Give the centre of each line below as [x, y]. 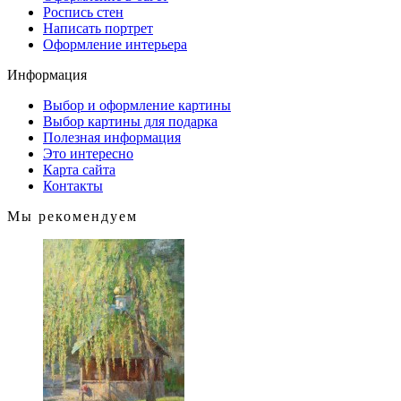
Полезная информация [112, 137]
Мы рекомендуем [73, 216]
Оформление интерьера [115, 44]
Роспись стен [83, 12]
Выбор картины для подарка [130, 121]
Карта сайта [79, 170]
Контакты [73, 186]
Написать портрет [98, 28]
